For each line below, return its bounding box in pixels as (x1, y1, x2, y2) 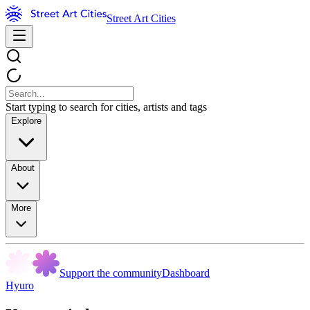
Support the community (60, 267, 162, 279)
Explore (11, 116, 42, 126)
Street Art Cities (106, 12, 176, 24)
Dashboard (162, 267, 210, 279)
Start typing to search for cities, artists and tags (6, 101, 207, 113)
